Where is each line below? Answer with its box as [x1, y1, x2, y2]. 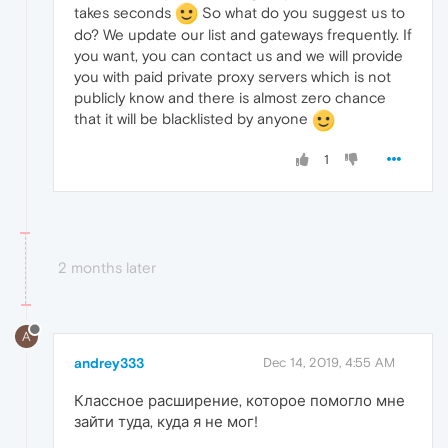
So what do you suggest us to [198, 3, 405, 21]
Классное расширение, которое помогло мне [74, 392, 405, 410]
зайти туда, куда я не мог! [74, 413, 258, 431]
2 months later [58, 259, 156, 277]
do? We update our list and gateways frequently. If [74, 26, 412, 44]
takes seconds [74, 3, 175, 21]
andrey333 [74, 355, 144, 372]
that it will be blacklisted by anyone [74, 110, 312, 128]
